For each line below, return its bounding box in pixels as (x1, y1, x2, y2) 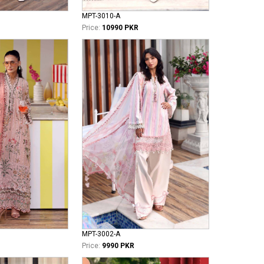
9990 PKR (102, 242, 134, 250)
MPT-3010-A (82, 12, 120, 21)
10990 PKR (102, 24, 138, 32)
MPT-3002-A (82, 230, 120, 239)
